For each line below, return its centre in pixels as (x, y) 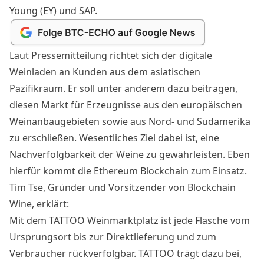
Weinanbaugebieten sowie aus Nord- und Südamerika (130, 122)
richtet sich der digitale (160, 56)
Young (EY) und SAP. (53, 11)
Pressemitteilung (69, 56)
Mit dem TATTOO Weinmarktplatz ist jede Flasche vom (130, 221)
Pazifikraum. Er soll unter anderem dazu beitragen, (123, 89)
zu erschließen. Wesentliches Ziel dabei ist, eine (114, 138)
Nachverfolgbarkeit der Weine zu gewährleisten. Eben (130, 155)
